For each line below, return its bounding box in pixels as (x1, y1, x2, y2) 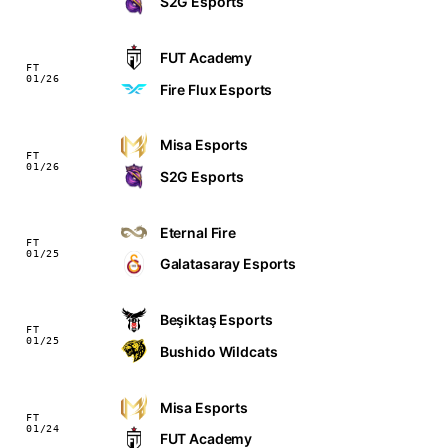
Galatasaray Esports (159, 255, 297, 273)
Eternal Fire (159, 223, 237, 241)
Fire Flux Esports (159, 80, 273, 98)
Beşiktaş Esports (159, 311, 273, 329)
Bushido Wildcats (159, 342, 278, 360)
